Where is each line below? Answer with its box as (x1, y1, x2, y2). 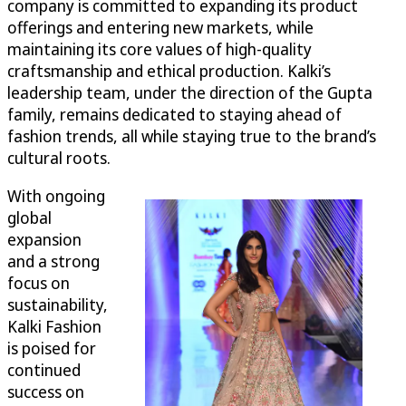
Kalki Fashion (7, 315, 101, 338)
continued (7, 359, 81, 382)
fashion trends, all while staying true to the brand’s (7, 125, 376, 148)
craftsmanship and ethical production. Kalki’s (7, 60, 331, 82)
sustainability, (7, 294, 108, 316)
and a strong (7, 250, 100, 273)
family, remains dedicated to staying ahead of (7, 103, 342, 126)
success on (7, 381, 84, 403)
